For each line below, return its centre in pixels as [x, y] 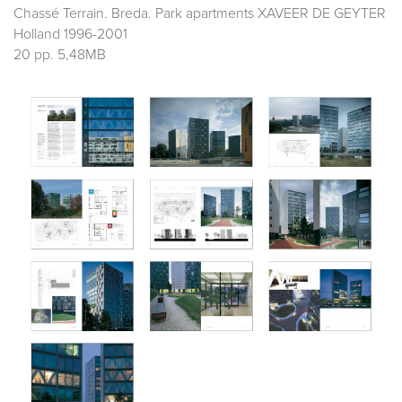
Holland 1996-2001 [70, 35]
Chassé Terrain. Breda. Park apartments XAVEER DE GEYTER [200, 14]
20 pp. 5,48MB [60, 55]
